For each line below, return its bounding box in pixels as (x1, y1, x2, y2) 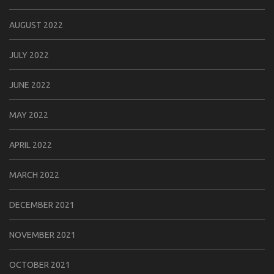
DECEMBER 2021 (9, 199, 75, 210)
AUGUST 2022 (9, 20, 63, 30)
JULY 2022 (9, 50, 49, 60)
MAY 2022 (9, 109, 48, 120)
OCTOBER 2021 (9, 259, 70, 270)
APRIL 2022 (9, 139, 52, 150)
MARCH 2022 (9, 169, 59, 180)
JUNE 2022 (9, 80, 51, 90)
